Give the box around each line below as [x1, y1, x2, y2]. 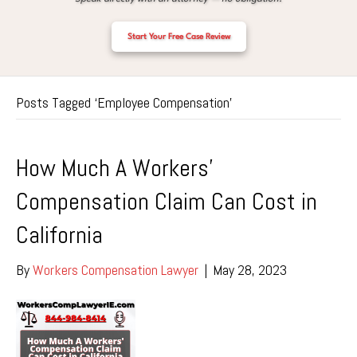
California [16, 220, 103, 250]
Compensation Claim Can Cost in [16, 186, 317, 217]
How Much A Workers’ [16, 153, 214, 183]
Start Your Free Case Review [127, 33, 230, 41]
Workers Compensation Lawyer [33, 261, 198, 279]
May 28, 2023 [213, 261, 287, 279]
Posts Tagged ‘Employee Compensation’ [16, 93, 233, 112]
